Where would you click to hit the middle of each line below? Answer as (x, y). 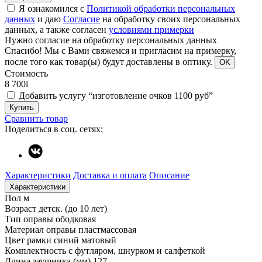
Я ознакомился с (53, 8)
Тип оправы (29, 219)
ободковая (76, 219)
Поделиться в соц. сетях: (54, 129)
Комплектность (35, 250)
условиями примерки (151, 29)
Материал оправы (40, 229)
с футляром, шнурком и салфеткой (137, 250)
